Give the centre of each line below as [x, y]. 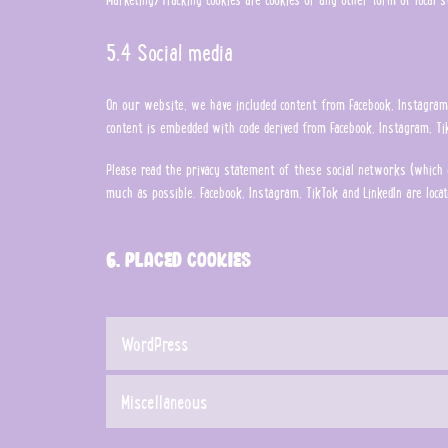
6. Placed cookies [179, 259]
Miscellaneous [164, 401]
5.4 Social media [170, 51]
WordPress [155, 343]
